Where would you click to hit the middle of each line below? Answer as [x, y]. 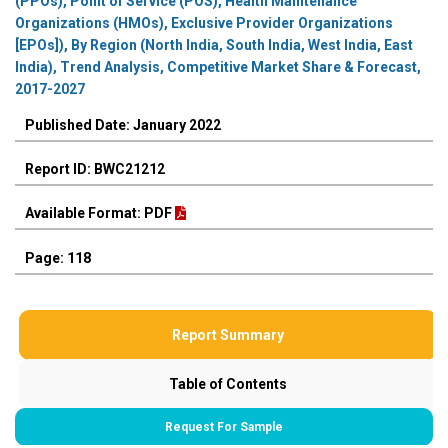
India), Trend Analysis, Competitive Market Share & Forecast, [218, 67]
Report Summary [228, 334]
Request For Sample [224, 426]
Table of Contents [228, 383]
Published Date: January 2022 [123, 125]
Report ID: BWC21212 [95, 169]
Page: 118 [58, 257]
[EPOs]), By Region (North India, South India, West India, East [214, 45]
